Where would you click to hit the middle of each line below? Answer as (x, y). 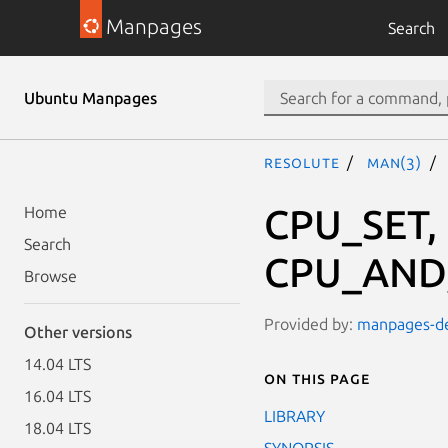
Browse (50, 276)
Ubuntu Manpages (90, 98)
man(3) (394, 162)
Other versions (78, 332)
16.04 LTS (57, 396)
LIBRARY (294, 415)
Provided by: (310, 323)
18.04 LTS (57, 428)
